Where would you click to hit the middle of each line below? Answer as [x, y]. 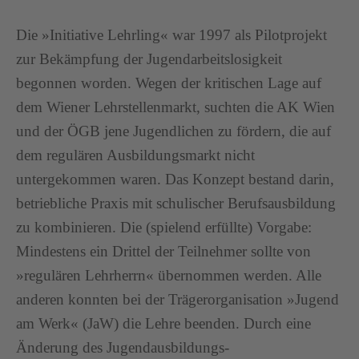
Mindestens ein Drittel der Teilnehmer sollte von [163, 251]
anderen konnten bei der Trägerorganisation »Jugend [177, 299]
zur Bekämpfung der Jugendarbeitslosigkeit [149, 59]
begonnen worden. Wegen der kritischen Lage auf [169, 83]
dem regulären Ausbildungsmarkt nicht [135, 155]
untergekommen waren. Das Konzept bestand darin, [175, 179]
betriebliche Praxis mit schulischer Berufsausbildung [176, 203]
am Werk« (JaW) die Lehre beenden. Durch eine [163, 323]
